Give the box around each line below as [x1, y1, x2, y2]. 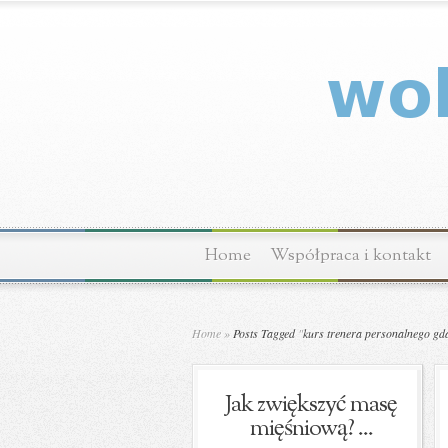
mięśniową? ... [249, 412, 373, 446]
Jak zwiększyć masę [225, 388, 397, 422]
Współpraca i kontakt [270, 244, 431, 267]
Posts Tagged [230, 325, 298, 341]
